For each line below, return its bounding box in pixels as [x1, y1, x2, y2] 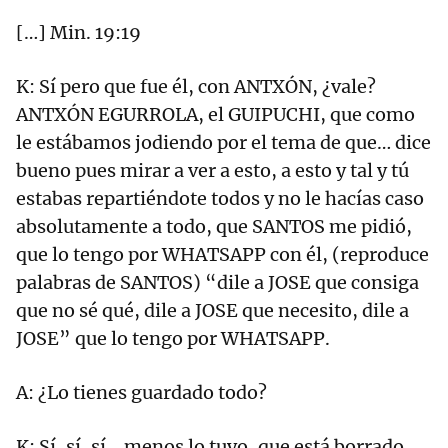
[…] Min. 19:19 [16, 21, 141, 45]
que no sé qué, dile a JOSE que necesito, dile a [16, 299, 409, 323]
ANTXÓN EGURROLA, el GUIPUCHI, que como [16, 103, 415, 127]
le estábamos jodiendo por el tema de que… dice [16, 131, 431, 155]
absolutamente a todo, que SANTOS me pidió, [16, 215, 412, 239]
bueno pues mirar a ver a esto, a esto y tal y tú [16, 159, 409, 183]
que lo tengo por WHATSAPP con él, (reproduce [16, 243, 429, 267]
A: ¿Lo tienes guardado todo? [16, 381, 267, 405]
